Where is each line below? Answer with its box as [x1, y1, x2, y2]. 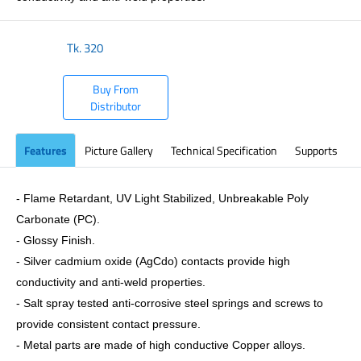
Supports [294, 142, 338, 159]
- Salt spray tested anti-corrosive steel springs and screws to [16, 297, 323, 309]
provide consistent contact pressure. [16, 317, 201, 330]
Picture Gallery [84, 142, 153, 159]
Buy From [93, 81, 139, 98]
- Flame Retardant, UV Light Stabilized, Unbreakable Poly [16, 192, 309, 205]
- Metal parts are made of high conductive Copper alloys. [16, 338, 305, 351]
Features [23, 142, 67, 159]
